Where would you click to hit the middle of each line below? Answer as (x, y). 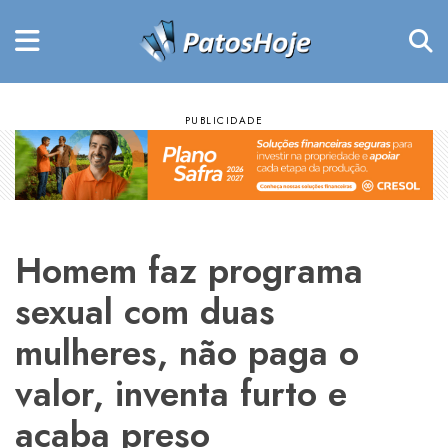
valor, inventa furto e (181, 393)
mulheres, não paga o (187, 352)
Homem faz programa (189, 270)
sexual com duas (145, 311)
